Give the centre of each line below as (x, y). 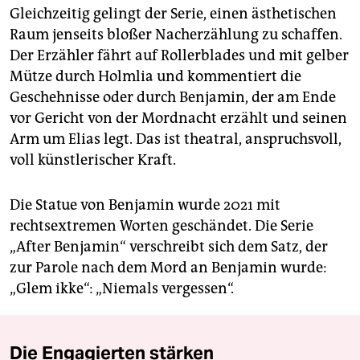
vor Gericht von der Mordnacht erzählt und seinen (178, 119)
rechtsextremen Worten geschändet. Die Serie (162, 226)
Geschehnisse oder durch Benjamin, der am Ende (173, 98)
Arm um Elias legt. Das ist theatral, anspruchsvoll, (176, 139)
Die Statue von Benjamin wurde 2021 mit (145, 205)
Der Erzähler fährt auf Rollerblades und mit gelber (179, 56)
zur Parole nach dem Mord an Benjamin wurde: (168, 268)
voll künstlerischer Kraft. (93, 160)
